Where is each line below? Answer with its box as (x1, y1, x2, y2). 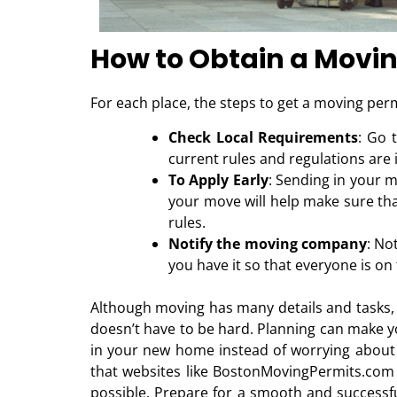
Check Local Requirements (168, 127, 359, 147)
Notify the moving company (168, 233, 368, 253)
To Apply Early (168, 169, 269, 190)
